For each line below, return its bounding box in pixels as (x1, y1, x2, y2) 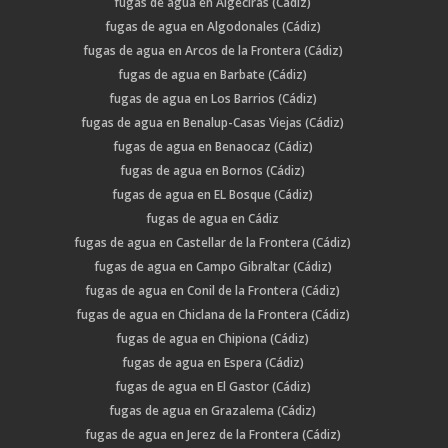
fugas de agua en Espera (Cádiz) (121, 354, 304, 372)
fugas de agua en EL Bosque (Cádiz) (112, 186, 314, 204)
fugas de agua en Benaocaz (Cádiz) (112, 138, 313, 156)
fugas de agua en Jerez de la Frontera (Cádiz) (84, 426, 341, 444)
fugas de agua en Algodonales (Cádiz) (104, 18, 321, 36)
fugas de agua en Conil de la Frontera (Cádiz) (85, 282, 341, 300)
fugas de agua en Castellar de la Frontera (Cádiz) (74, 234, 352, 252)
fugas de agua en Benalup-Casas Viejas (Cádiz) (81, 114, 345, 132)
